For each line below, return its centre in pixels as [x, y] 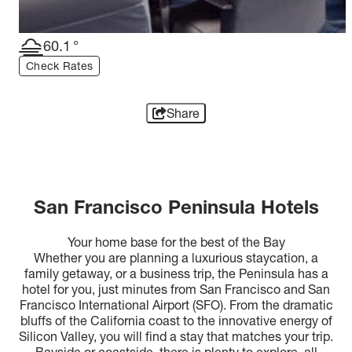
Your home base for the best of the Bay [176, 242]
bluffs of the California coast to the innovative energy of [176, 320]
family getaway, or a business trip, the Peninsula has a [176, 273]
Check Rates [60, 66]
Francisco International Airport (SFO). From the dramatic [176, 304]
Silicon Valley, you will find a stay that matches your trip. [176, 336]
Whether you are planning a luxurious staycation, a [176, 257]
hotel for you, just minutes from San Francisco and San [176, 289]
